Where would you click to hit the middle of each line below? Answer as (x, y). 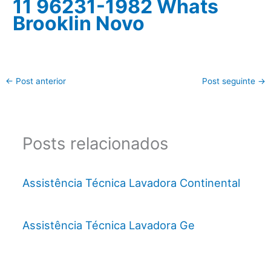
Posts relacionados (95, 143)
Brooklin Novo (79, 23)
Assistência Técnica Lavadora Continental (131, 182)
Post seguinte (230, 81)
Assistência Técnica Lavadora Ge (108, 225)
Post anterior (40, 81)
